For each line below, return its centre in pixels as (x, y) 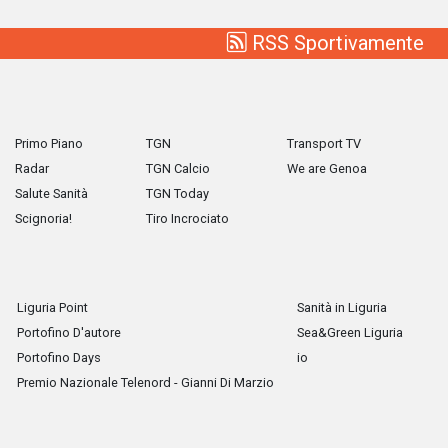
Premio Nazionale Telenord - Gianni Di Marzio (146, 382)
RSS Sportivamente (335, 42)
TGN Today (177, 193)
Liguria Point (53, 307)
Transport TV (324, 143)
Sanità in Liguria (341, 307)
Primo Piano (49, 143)
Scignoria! (43, 218)
